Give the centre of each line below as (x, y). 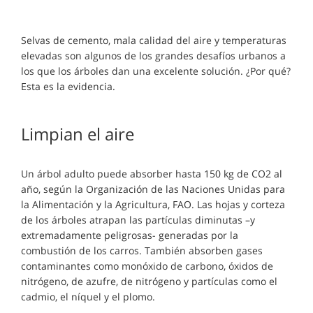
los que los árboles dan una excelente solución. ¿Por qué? (156, 71)
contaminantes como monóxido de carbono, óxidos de (147, 266)
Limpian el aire (78, 134)
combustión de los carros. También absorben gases (142, 250)
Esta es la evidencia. (68, 86)
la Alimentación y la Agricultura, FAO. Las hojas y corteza (153, 204)
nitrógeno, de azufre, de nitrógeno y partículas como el (149, 281)
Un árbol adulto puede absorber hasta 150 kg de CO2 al (152, 174)
